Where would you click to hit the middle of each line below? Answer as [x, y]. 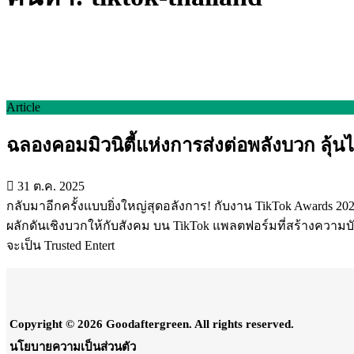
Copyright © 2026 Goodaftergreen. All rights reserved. [152, 324]
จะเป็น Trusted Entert [60, 246]
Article [23, 107]
